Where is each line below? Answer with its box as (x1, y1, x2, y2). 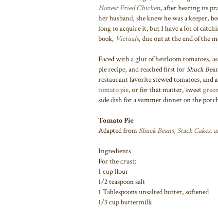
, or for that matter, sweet (128, 85, 203, 94)
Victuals (115, 34, 139, 43)
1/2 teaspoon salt (98, 177, 145, 186)
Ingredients (98, 146, 131, 156)
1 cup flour (98, 166, 128, 176)
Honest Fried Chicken (98, 3, 160, 13)
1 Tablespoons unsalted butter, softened (98, 187, 209, 197)
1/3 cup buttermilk (98, 197, 152, 207)
